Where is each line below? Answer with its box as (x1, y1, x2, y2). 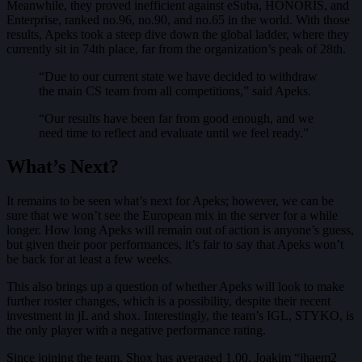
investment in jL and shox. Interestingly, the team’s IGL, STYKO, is (6, 309, 354, 323)
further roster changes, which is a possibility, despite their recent (6, 294, 330, 309)
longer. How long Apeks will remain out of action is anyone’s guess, (6, 223, 354, 238)
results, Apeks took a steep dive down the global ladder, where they (6, 27, 349, 41)
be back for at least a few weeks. (6, 252, 172, 267)
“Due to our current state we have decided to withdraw (39, 69, 318, 83)
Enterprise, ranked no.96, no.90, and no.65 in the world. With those (6, 12, 350, 27)
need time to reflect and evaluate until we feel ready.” (39, 125, 309, 140)
